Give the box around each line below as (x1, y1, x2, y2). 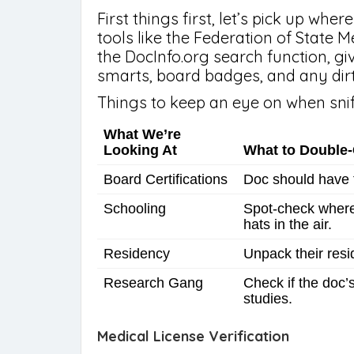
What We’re (104, 126, 181, 142)
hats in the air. (243, 217, 332, 232)
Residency (104, 246, 170, 262)
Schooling (104, 201, 166, 217)
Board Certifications (104, 171, 228, 187)
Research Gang (104, 275, 203, 291)
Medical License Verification (97, 327, 289, 345)
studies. (243, 291, 292, 307)
